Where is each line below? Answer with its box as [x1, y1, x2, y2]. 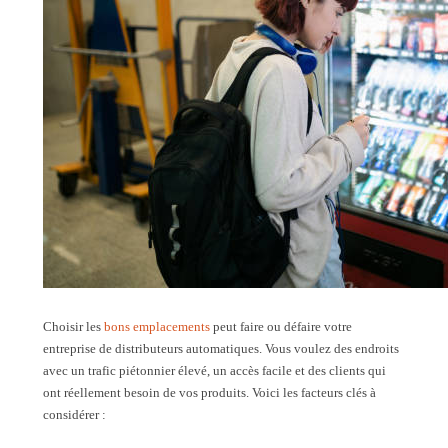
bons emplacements [104, 318, 210, 334]
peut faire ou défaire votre [210, 318, 352, 334]
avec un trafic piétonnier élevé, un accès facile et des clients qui [43, 362, 386, 378]
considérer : [43, 406, 106, 422]
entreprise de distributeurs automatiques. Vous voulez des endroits [43, 340, 399, 356]
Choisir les [43, 318, 104, 334]
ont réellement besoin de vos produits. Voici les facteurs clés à [43, 384, 376, 400]
